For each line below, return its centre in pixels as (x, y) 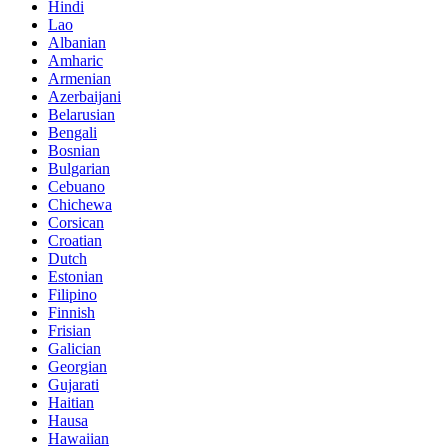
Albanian (77, 43)
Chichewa (80, 205)
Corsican (76, 223)
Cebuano (76, 187)
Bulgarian (79, 169)
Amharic (75, 61)
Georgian (77, 367)
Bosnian (74, 151)
